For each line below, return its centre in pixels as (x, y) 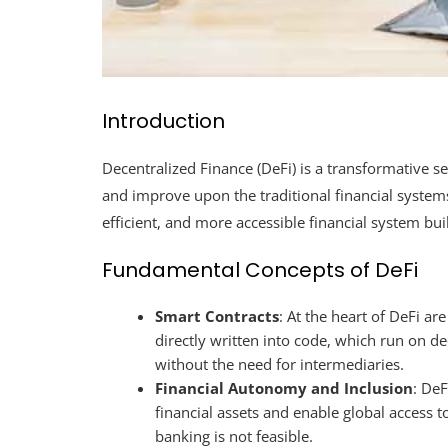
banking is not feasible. (234, 435)
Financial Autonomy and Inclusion (284, 387)
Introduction (163, 120)
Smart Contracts (217, 315)
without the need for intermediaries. (280, 363)
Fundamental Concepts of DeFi (260, 269)
